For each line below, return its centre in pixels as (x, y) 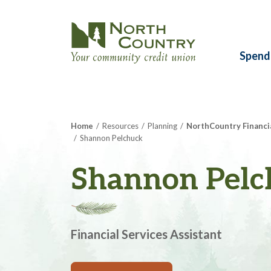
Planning (162, 126)
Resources (120, 126)
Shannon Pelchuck (111, 138)
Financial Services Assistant (146, 234)
